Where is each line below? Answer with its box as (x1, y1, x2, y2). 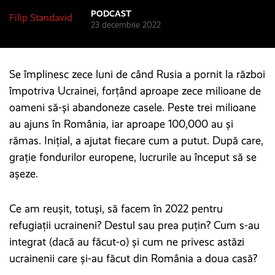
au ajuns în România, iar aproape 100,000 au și (9, 117, 233, 131)
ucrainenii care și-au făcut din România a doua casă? (9, 251, 257, 265)
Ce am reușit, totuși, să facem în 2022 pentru (9, 201, 223, 215)
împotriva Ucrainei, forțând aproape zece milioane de (9, 83, 261, 98)
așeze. (9, 166, 38, 180)
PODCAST (91, 8, 131, 19)
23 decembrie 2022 (91, 19, 161, 30)
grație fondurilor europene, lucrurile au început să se (9, 150, 257, 164)
